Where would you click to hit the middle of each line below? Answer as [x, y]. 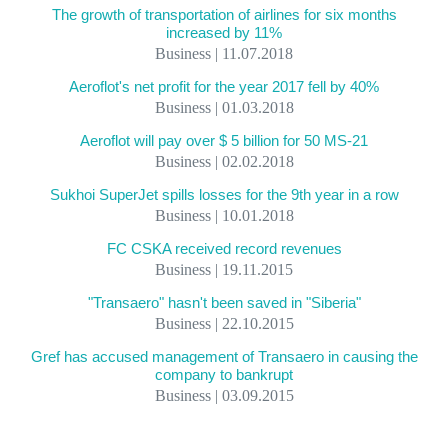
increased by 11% [224, 32]
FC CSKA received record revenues [224, 248]
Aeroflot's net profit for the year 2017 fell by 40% [224, 86]
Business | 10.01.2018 [224, 215]
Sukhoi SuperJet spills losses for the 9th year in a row [224, 194]
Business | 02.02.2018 [224, 161]
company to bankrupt [224, 374]
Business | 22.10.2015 [224, 323]
